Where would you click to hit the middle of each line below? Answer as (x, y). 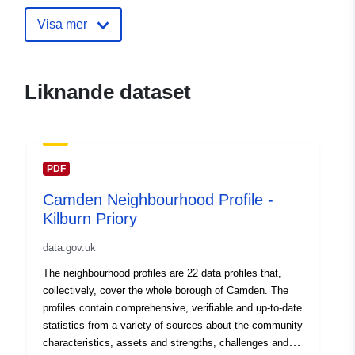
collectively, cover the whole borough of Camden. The (166, 291)
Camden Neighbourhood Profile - (158, 200)
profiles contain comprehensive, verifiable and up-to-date (172, 308)
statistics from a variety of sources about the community (173, 326)
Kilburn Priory (90, 219)
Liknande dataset (108, 92)
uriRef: (54, 42)
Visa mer (62, 25)
